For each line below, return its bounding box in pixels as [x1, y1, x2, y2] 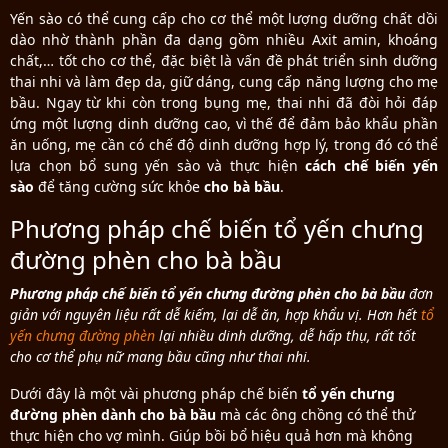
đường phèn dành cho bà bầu [10, 405, 216, 425]
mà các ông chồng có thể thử [216, 405, 415, 425]
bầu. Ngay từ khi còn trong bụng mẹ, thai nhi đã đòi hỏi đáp [10, 93, 438, 113]
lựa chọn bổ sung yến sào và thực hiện [10, 156, 306, 176]
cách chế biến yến [305, 156, 438, 176]
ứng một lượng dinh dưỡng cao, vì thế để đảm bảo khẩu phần [10, 114, 438, 134]
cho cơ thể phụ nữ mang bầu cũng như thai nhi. [10, 347, 311, 367]
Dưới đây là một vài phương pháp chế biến [10, 384, 302, 404]
